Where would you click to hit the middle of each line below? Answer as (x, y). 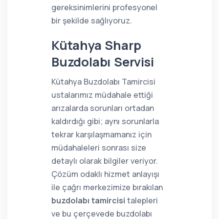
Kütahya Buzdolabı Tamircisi (103, 82)
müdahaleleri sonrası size (99, 148)
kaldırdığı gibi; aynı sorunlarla (105, 121)
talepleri (142, 200)
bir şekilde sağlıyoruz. (92, 21)
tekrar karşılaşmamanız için (101, 134)
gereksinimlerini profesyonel (104, 7)
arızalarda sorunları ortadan (103, 108)
